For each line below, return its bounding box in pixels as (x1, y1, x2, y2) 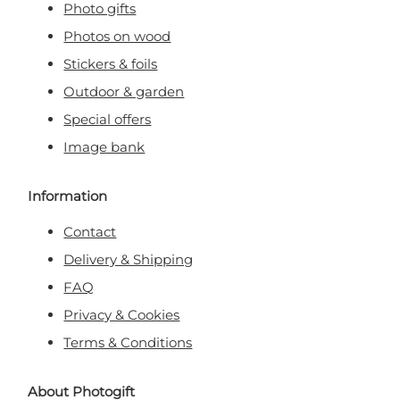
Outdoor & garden (63, 83, 185, 100)
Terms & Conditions (63, 334, 193, 351)
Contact (63, 223, 117, 240)
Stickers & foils (63, 55, 158, 72)
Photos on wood (63, 28, 171, 45)
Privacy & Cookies (63, 306, 180, 323)
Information (28, 187, 108, 204)
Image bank (63, 138, 146, 155)
